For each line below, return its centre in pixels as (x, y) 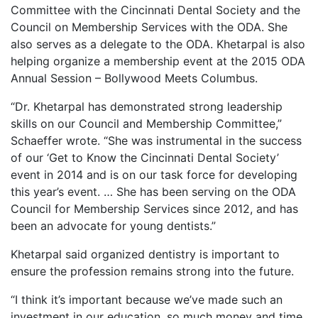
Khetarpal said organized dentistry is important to (145, 254)
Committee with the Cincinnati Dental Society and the (155, 10)
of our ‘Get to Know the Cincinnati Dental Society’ (145, 158)
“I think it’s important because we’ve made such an (147, 300)
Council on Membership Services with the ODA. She (149, 27)
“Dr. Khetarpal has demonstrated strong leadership (147, 107)
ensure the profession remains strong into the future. (152, 272)
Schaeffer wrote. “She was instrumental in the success (156, 141)
